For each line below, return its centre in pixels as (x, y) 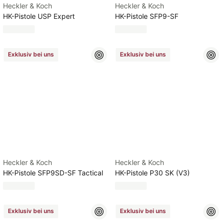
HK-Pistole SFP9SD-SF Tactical (53, 173)
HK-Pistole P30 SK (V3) (152, 173)
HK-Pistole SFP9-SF (147, 16)
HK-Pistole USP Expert (39, 16)
